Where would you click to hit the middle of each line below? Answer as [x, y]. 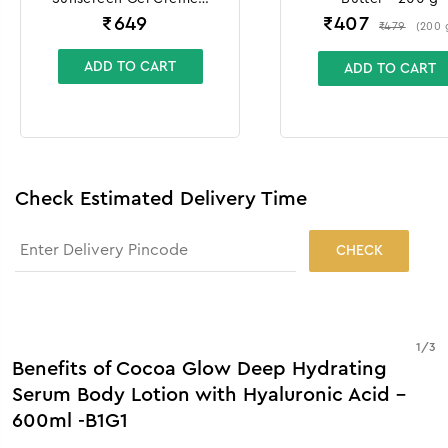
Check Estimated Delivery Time [161, 198]
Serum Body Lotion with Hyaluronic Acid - [209, 395]
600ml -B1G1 [70, 421]
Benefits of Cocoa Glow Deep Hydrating [199, 369]
